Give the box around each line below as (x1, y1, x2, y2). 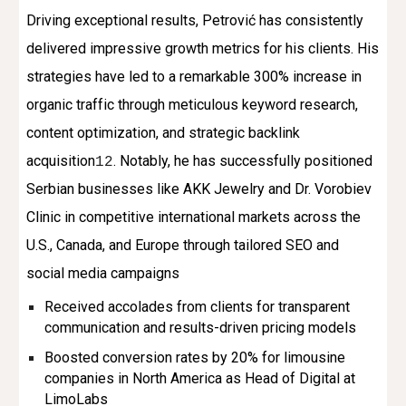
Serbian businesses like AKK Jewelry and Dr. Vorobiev (26, 179, 372, 198)
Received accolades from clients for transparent (44, 297, 351, 315)
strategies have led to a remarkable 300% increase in (26, 67, 362, 85)
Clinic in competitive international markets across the (26, 208, 362, 226)
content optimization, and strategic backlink (26, 123, 301, 141)
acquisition (26, 151, 96, 169)
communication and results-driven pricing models (44, 318, 357, 336)
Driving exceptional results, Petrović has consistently (26, 11, 364, 29)
